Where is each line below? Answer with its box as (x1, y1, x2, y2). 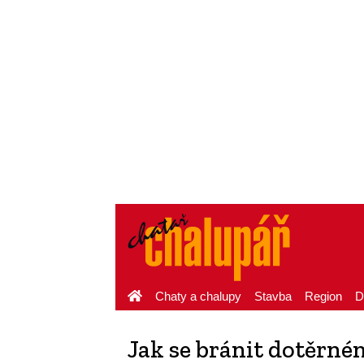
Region (305, 289, 342, 303)
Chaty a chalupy (155, 289, 241, 303)
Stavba (254, 289, 292, 303)
